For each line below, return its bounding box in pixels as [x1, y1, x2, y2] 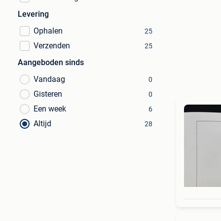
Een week [34, 104, 66, 113]
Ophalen [34, 26, 63, 36]
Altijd [34, 119, 51, 128]
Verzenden [34, 41, 70, 50]
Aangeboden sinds [18, 58, 84, 67]
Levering [18, 9, 49, 19]
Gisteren [34, 89, 62, 99]
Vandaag [34, 74, 65, 84]
